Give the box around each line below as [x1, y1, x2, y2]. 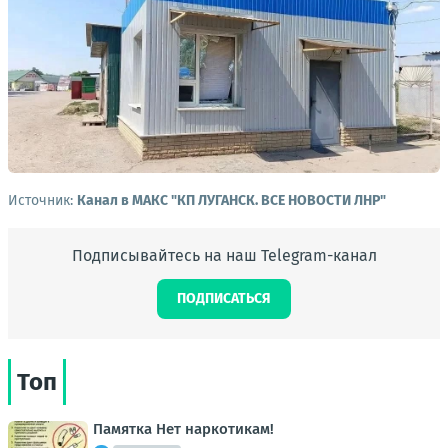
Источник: [8, 192, 77, 210]
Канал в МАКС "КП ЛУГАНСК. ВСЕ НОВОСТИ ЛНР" [77, 192, 386, 210]
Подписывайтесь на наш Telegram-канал [71, 246, 377, 266]
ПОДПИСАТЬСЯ [177, 290, 271, 308]
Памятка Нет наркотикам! [93, 420, 274, 439]
